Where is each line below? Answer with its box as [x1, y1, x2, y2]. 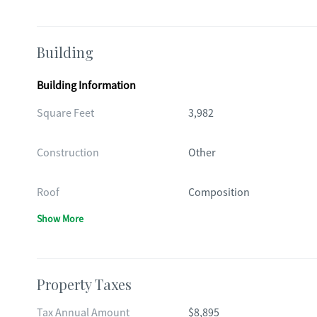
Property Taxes [37, 275, 132, 294]
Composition [188, 185, 250, 200]
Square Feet [37, 106, 94, 120]
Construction [37, 146, 99, 160]
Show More [37, 212, 83, 225]
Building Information [37, 79, 136, 93]
